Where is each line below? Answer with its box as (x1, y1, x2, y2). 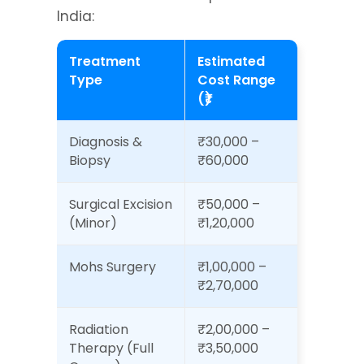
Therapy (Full (69, 339, 154, 357)
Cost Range (197, 71, 275, 89)
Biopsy (69, 151, 110, 170)
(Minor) (69, 214, 117, 232)
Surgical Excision (69, 195, 172, 214)
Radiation (69, 320, 128, 339)
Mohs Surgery (69, 258, 156, 276)
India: (57, 6, 94, 26)
